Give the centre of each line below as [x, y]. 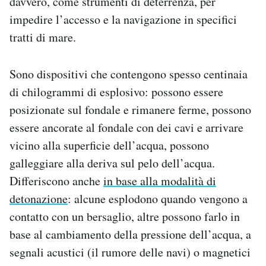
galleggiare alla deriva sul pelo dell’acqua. [112, 163]
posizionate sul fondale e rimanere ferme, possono [130, 109]
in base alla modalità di [160, 180]
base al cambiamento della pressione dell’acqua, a [130, 234]
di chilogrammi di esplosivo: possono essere [116, 91]
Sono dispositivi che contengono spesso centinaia [129, 74]
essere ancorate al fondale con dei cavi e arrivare [126, 127]
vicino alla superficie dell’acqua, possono [109, 145]
